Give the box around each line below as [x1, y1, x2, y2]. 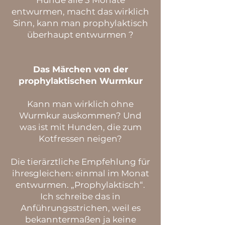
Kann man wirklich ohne [27, 99, 134, 109]
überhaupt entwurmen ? [27, 30, 134, 40]
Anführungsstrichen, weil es [20, 203, 141, 213]
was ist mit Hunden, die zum [19, 122, 142, 132]
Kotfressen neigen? [39, 134, 122, 144]
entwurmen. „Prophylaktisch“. [16, 180, 145, 190]
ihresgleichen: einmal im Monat [12, 168, 149, 178]
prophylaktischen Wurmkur [18, 76, 143, 86]
